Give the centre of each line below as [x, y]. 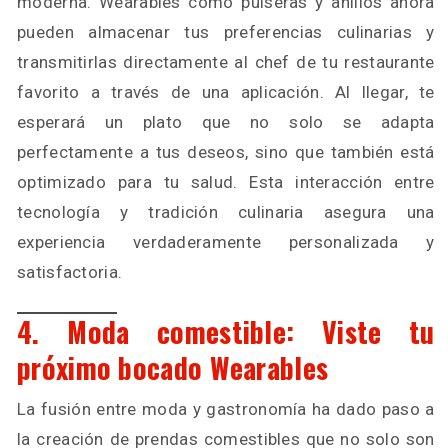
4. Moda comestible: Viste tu [226, 331]
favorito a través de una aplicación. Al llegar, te [226, 92]
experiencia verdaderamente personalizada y [226, 242]
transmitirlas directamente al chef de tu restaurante [226, 62]
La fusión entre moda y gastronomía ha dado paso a [226, 409]
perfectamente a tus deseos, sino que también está [226, 152]
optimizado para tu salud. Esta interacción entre [226, 182]
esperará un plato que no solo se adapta [226, 122]
